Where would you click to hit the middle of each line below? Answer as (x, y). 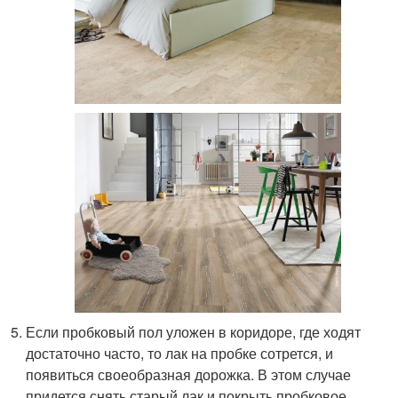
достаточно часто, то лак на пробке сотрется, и (180, 354)
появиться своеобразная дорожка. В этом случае (189, 375)
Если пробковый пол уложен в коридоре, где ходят (194, 332)
